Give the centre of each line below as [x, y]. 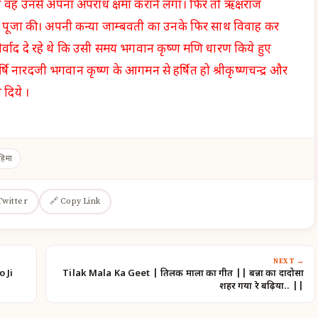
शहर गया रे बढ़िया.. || [261, 286]
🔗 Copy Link [75, 202]
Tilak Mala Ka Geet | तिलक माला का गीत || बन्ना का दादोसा [183, 273]
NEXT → [289, 261]
